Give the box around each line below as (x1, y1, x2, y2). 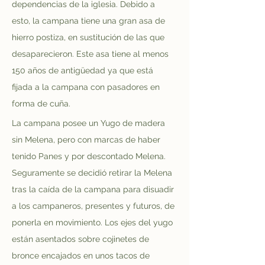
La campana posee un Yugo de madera (12, 118, 167, 128)
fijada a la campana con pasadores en (12, 82, 162, 92)
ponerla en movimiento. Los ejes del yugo (12, 218, 175, 227)
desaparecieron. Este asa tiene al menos (12, 49, 171, 59)
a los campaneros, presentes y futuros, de (12, 201, 177, 211)
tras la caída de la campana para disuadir (12, 185, 176, 194)
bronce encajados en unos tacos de (12, 251, 152, 260)
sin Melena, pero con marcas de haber (12, 135, 163, 144)
